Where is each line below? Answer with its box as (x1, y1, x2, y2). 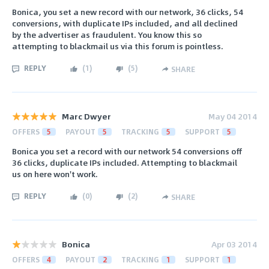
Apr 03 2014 (211, 237, 257, 250)
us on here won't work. (12, 167, 98, 180)
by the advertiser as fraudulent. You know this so (12, 28, 202, 41)
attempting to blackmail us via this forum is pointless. (12, 40, 223, 53)
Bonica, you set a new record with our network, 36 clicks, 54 (12, 5, 243, 19)
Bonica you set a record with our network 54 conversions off (12, 144, 242, 157)
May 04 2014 (208, 110, 257, 123)
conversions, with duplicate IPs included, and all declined (12, 17, 238, 30)
